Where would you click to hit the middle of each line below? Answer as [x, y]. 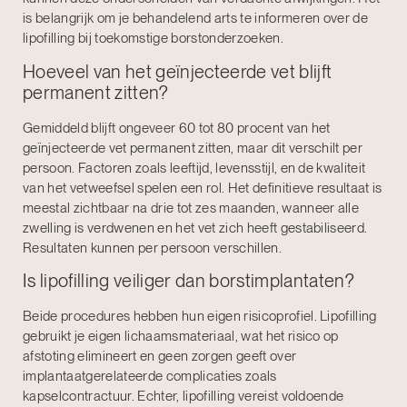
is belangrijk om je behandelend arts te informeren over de [196, 19]
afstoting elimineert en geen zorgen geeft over [160, 356]
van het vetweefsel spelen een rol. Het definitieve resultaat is [203, 188]
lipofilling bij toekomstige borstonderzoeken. [153, 39]
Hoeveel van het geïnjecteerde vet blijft [178, 71]
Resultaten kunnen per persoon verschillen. [152, 248]
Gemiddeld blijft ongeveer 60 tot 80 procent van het [177, 128]
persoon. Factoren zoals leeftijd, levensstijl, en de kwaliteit [194, 168]
